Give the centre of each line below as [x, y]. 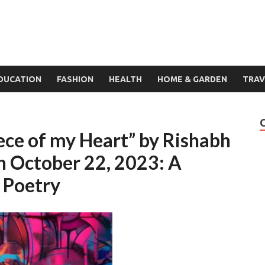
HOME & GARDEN [192, 79]
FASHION [75, 79]
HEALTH [125, 79]
